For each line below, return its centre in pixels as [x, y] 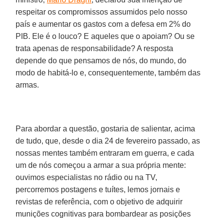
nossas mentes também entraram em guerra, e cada [105, 153]
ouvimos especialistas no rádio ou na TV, [87, 177]
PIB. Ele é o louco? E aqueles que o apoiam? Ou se [105, 36]
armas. [27, 85]
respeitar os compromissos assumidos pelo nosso [102, 12]
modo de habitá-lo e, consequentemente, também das [108, 73]
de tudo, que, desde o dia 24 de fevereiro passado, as [108, 141]
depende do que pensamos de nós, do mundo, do [101, 60]
